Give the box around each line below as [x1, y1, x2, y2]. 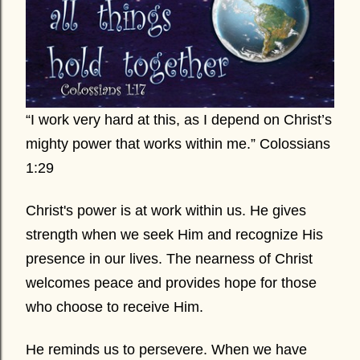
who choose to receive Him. [26, 299, 207, 315]
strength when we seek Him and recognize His [26, 227, 323, 243]
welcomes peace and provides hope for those [26, 275, 317, 291]
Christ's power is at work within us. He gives [26, 202, 306, 219]
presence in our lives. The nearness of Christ [26, 251, 313, 267]
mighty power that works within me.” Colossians [26, 136, 330, 152]
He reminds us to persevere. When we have [26, 342, 307, 358]
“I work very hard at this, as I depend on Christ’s [26, 112, 332, 128]
